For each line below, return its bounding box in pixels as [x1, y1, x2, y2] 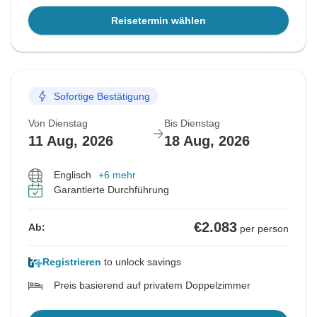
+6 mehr [98, 169, 136, 181]
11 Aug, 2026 [28, 133, 113, 149]
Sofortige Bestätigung [54, 90, 150, 102]
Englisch [54, 169, 91, 181]
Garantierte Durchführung [54, 184, 169, 196]
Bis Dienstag [164, 117, 220, 129]
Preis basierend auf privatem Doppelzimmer [54, 279, 250, 292]
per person [240, 223, 289, 235]
